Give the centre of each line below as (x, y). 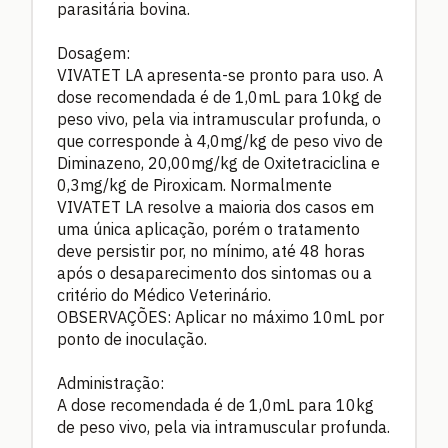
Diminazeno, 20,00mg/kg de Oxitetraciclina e (218, 162)
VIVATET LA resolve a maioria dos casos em (215, 206)
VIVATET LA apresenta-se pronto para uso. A (220, 74)
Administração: (110, 382)
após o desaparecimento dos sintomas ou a (214, 272)
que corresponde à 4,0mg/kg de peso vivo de (220, 140)
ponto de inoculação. (132, 338)
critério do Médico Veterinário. (164, 294)
